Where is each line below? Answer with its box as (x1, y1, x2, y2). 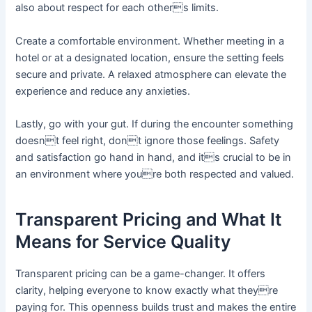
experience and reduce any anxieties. (15, 84, 191, 97)
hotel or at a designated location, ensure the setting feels (15, 51, 285, 64)
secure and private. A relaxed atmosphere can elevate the (15, 68, 287, 81)
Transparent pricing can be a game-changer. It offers (15, 267, 266, 280)
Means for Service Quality (15, 231, 231, 253)
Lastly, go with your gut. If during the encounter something (15, 117, 294, 130)
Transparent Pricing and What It (15, 209, 283, 231)
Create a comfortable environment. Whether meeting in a (15, 34, 285, 47)
